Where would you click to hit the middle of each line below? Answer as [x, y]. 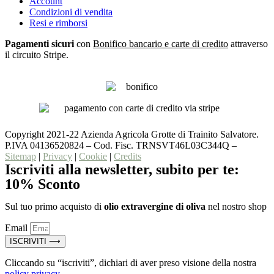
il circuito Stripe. [37, 54]
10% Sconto [43, 184]
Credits [128, 156]
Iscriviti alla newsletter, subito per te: [122, 169]
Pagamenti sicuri [39, 43]
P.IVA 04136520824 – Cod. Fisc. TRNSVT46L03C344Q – [121, 145]
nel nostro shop [236, 206]
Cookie [93, 156]
